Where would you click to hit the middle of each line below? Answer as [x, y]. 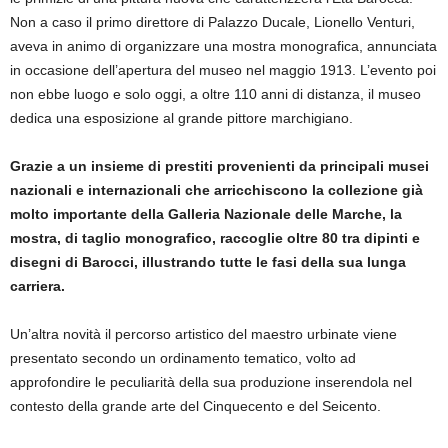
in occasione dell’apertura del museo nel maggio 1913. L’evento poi [223, 70]
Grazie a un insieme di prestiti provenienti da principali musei [219, 166]
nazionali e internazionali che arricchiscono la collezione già [216, 190]
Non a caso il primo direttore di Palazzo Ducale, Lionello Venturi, [212, 22]
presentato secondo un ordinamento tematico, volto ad [183, 358]
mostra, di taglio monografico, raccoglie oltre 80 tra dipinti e [215, 238]
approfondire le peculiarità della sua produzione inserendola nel [211, 382]
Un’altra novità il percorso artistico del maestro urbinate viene [203, 334]
